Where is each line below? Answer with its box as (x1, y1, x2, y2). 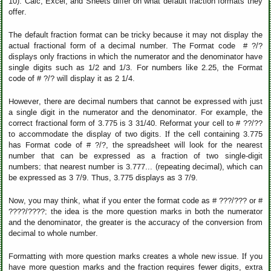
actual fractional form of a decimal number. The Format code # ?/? (8, 41, 263, 50)
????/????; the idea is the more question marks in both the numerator (8, 207, 263, 216)
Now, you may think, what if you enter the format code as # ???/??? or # (8, 196, 263, 205)
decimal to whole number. (8, 229, 99, 238)
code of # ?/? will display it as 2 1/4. (8, 74, 135, 83)
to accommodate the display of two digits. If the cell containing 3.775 (8, 129, 263, 139)
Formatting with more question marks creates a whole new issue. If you (8, 252, 263, 261)
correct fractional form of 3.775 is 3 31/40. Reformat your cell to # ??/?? (8, 119, 263, 128)
